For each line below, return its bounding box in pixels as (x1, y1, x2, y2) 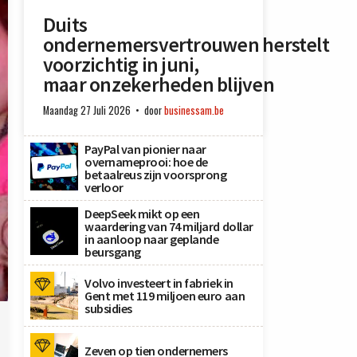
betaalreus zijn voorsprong (84, 167, 227, 183)
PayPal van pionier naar (84, 141, 206, 158)
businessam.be (164, 103, 224, 119)
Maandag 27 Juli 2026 (43, 103, 131, 119)
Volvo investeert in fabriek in (84, 275, 233, 292)
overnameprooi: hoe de (84, 154, 208, 171)
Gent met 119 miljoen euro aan (84, 288, 245, 304)
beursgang (84, 244, 141, 261)
